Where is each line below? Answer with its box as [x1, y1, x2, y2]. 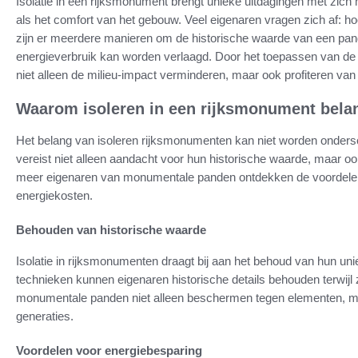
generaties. [16, 309, 74, 324]
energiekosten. [16, 189, 93, 203]
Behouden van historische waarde [16, 223, 206, 237]
